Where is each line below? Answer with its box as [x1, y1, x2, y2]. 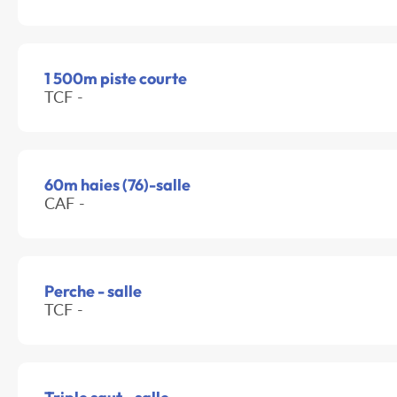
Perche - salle [44, 281, 142, 302]
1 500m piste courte [44, 68, 187, 90]
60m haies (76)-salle [44, 175, 191, 196]
